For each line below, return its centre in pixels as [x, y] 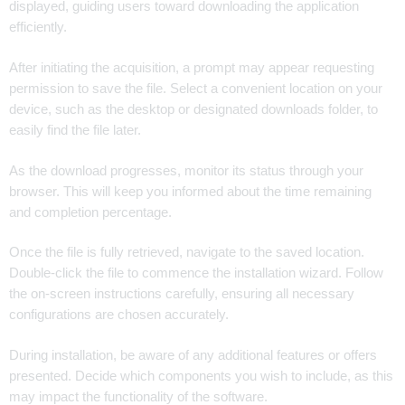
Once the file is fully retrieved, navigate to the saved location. [187, 253]
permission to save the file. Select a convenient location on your [196, 88]
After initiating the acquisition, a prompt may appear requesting [192, 67]
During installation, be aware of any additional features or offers [193, 356]
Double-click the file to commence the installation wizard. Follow [196, 273]
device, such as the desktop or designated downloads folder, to [193, 109]
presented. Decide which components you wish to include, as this [201, 377]
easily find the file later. [75, 130]
